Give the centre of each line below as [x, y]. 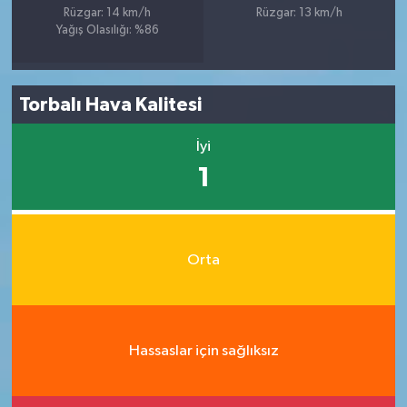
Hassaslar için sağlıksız [203, 351]
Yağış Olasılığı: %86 [107, 31]
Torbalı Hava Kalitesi [111, 104]
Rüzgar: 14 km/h [108, 14]
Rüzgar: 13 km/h [300, 14]
